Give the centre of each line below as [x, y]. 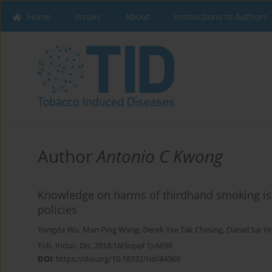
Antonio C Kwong [160, 156]
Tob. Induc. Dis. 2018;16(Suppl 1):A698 [105, 246]
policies [57, 210]
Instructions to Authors [220, 17]
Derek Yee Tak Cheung [183, 230]
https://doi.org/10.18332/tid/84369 [118, 259]
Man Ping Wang [111, 230]
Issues [88, 17]
